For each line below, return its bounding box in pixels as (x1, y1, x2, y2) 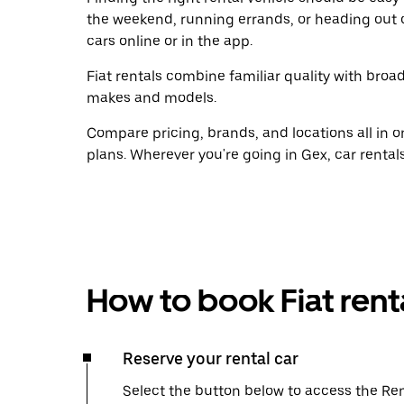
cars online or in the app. (87, 32, 252, 50)
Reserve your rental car (123, 349, 298, 368)
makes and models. (87, 89, 216, 106)
